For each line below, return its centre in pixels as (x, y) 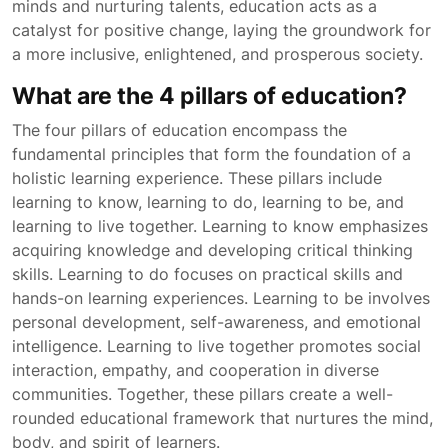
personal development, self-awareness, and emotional (216, 322)
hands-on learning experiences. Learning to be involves (221, 298)
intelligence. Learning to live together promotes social (216, 346)
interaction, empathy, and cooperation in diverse (195, 370)
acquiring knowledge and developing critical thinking (212, 250)
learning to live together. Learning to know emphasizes (220, 226)
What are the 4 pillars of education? (209, 95)
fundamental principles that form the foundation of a (211, 154)
